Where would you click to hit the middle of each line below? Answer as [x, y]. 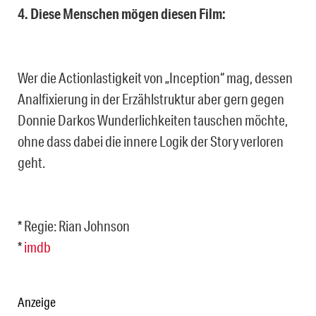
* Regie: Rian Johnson [74, 225]
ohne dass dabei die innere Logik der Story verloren [151, 141]
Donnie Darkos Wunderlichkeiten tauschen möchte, [153, 120]
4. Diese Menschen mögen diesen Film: [122, 13]
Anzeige [37, 302]
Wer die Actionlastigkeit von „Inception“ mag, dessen [155, 77]
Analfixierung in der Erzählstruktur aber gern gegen [151, 98]
